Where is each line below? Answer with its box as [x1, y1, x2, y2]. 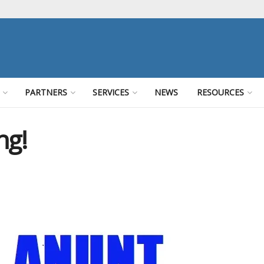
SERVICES [93, 87, 130, 98]
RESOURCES [197, 87, 245, 98]
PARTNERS [25, 87, 68, 98]
